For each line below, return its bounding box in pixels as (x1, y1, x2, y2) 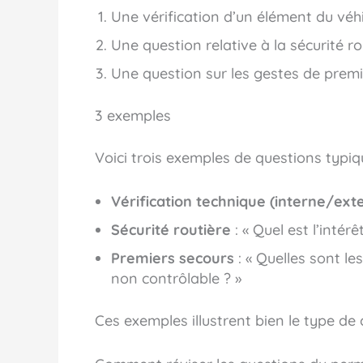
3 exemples (95, 106, 171, 126)
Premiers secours (111, 249, 234, 268)
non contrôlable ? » (111, 269, 241, 288)
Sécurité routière (111, 220, 231, 240)
